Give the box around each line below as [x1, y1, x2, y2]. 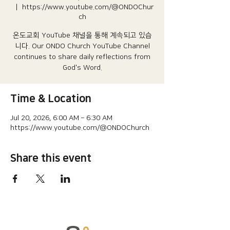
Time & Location [10, 93, 91, 104]
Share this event [10, 152, 91, 164]
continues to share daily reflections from [14, 53, 150, 61]
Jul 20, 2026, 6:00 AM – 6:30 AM [10, 114, 112, 122]
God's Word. [62, 64, 102, 72]
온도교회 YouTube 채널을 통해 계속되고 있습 [12, 31, 152, 40]
